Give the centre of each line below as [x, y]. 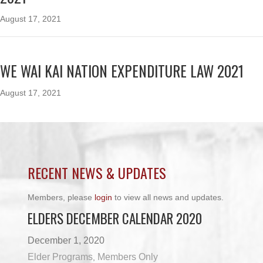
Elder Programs [60, 257]
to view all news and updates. [168, 197]
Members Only [128, 257]
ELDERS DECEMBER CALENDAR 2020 [115, 218]
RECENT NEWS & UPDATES [97, 173]
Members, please [61, 197]
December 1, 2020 [66, 240]
